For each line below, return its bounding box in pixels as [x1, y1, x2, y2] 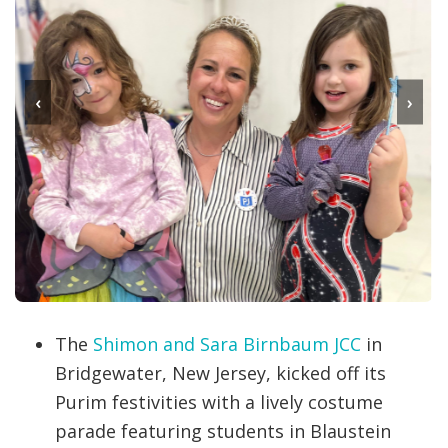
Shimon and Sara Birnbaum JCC [93, 332, 361, 357]
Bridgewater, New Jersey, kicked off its [55, 361, 386, 386]
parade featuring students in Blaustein [55, 419, 391, 444]
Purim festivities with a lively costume [55, 390, 383, 415]
